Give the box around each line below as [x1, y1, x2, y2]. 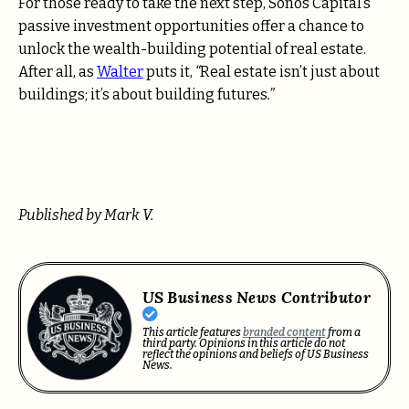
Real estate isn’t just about [200, 62, 380, 80]
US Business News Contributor [142, 287, 371, 308]
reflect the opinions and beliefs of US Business [142, 347, 369, 361]
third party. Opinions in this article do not [142, 336, 345, 350]
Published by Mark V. [18, 206, 153, 225]
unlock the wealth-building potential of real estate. [18, 39, 366, 58]
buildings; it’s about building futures [18, 85, 267, 103]
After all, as [18, 62, 97, 80]
